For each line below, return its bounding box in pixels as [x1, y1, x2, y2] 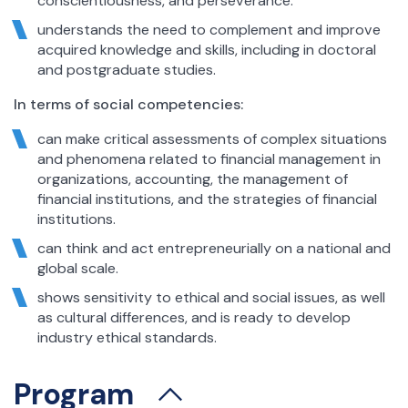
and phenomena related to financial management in [36, 148, 381, 168]
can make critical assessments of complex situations [36, 128, 387, 148]
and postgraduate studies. [36, 59, 216, 79]
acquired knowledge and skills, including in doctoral [36, 39, 376, 59]
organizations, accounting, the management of [36, 168, 348, 189]
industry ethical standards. [36, 327, 217, 347]
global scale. [36, 258, 118, 278]
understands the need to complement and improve [36, 19, 381, 39]
